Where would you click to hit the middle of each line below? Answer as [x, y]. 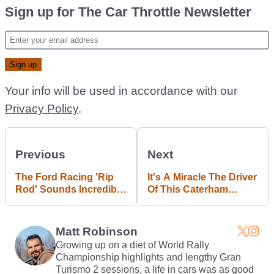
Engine [32, 226]
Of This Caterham [188, 189]
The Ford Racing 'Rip [65, 177]
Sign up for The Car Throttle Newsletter [128, 12]
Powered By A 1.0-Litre [68, 214]
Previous [40, 154]
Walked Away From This [203, 202]
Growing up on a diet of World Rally [132, 245]
